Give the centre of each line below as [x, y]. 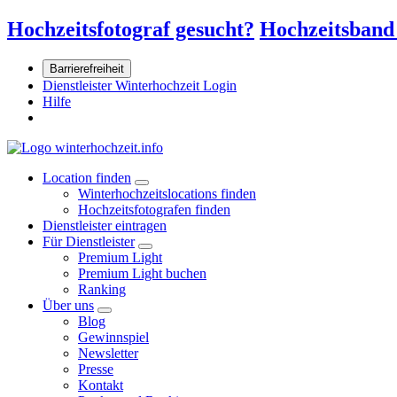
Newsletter [108, 353]
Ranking [102, 289]
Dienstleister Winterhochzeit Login [140, 85]
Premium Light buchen [142, 273]
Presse [96, 369]
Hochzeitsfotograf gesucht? [131, 29]
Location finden [87, 177]
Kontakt [101, 385]
